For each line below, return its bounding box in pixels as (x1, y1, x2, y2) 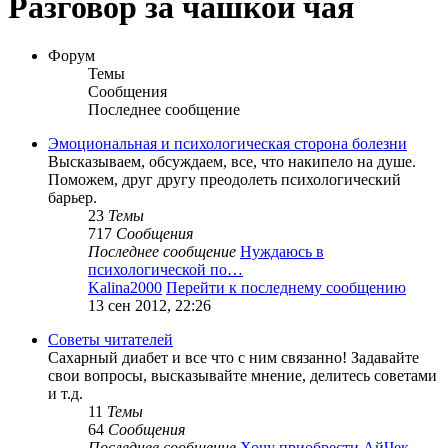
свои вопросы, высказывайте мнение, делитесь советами (48, 367, 437, 385)
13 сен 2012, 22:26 (88, 297, 211, 315)
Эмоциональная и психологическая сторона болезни (48, 135, 407, 153)
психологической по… (88, 261, 243, 279)
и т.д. (48, 385, 83, 403)
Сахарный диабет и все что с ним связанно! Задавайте (48, 349, 419, 367)
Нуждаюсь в (240, 243, 324, 261)
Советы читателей (48, 331, 173, 349)
